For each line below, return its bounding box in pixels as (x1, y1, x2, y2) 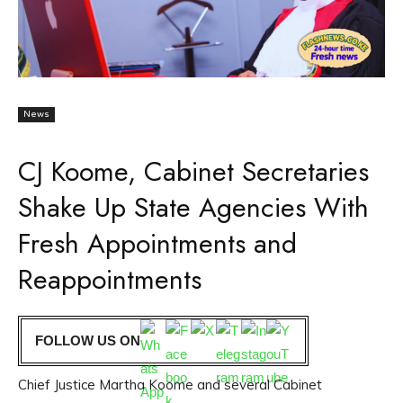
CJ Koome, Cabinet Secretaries (18, 152, 369, 192)
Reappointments (18, 260, 201, 300)
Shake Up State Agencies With (18, 188, 369, 228)
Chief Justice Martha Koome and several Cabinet (18, 376, 322, 394)
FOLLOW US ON (35, 333, 140, 349)
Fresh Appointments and (18, 224, 297, 264)
